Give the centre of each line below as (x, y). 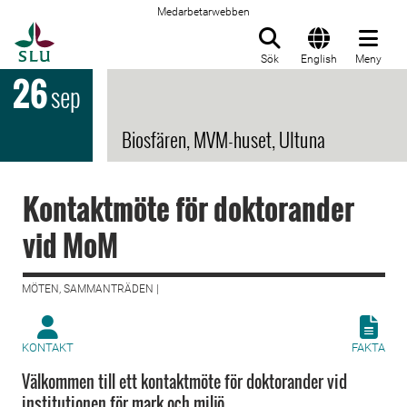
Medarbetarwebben (203, 12)
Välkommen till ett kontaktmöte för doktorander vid (184, 382)
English (319, 59)
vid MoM (70, 245)
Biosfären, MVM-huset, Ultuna (223, 139)
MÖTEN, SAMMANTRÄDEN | (90, 289)
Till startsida (99, 32)
